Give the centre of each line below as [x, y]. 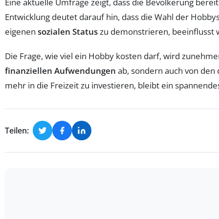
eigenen [21, 32]
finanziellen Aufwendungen [60, 71]
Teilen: [17, 130]
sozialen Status [68, 32]
